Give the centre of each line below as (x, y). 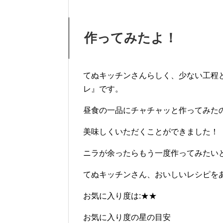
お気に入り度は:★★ (120, 196)
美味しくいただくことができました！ (151, 132)
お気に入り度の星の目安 (127, 218)
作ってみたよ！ (131, 38)
